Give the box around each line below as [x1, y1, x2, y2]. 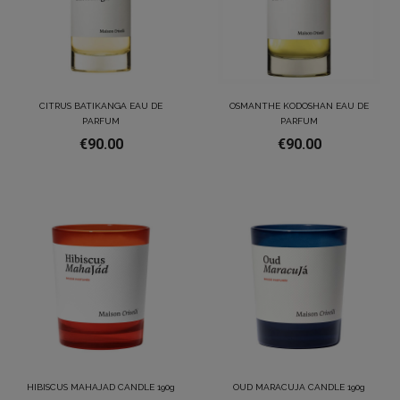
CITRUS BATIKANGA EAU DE [39, 100, 162, 111]
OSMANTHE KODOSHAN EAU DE [229, 100, 369, 111]
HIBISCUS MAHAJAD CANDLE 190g [27, 381, 175, 392]
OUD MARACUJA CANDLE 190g [233, 381, 365, 392]
